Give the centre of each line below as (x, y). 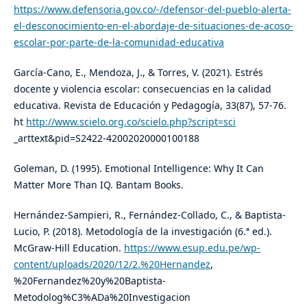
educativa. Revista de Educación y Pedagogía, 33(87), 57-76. (150, 106)
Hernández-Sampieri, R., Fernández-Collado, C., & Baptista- (149, 215)
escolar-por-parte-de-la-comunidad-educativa (119, 42)
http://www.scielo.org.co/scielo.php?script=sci (131, 122)
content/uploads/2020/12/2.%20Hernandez (112, 265)
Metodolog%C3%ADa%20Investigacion (102, 297)
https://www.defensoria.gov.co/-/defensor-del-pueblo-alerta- (152, 10)
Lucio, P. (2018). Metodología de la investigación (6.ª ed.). (143, 232)
